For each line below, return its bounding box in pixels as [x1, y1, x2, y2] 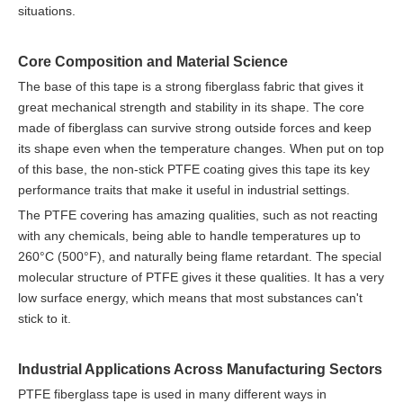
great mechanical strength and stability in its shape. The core [18, 99, 364, 114]
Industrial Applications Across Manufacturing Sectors [18, 360, 382, 377]
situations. [18, 3, 76, 18]
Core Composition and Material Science [18, 52, 288, 69]
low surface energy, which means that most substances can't [18, 290, 363, 305]
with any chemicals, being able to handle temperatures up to [18, 228, 361, 243]
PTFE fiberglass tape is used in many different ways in [18, 386, 327, 401]
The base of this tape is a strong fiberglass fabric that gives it [18, 78, 363, 94]
